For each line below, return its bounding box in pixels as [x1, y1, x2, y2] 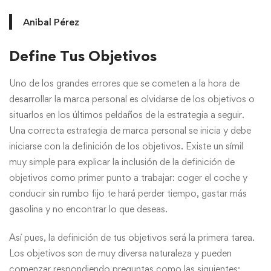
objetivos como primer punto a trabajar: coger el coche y [9, 172, 247, 184]
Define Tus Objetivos [9, 47, 157, 65]
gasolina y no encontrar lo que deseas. [9, 203, 168, 215]
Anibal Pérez [22, 16, 79, 28]
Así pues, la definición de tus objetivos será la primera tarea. [9, 232, 255, 244]
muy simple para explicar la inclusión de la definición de [9, 156, 235, 168]
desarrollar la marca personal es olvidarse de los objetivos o [9, 93, 255, 105]
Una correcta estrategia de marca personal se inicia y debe [9, 125, 251, 137]
